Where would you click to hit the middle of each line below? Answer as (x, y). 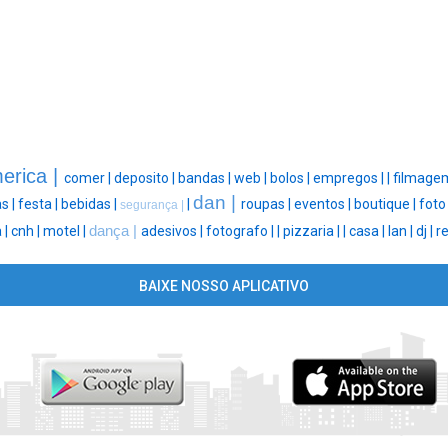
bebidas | (90, 204)
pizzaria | (313, 231)
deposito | (145, 178)
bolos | (291, 178)
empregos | (349, 178)
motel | (66, 231)
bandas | (205, 178)
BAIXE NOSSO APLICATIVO (223, 286)
